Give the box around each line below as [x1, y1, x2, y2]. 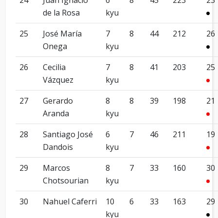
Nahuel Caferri [43, 196, 97, 207]
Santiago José [43, 129, 93, 140]
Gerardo [43, 95, 73, 106]
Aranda [43, 108, 69, 119]
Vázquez [43, 74, 73, 85]
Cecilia [43, 62, 66, 73]
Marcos [43, 163, 70, 173]
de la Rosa [43, 7, 80, 18]
